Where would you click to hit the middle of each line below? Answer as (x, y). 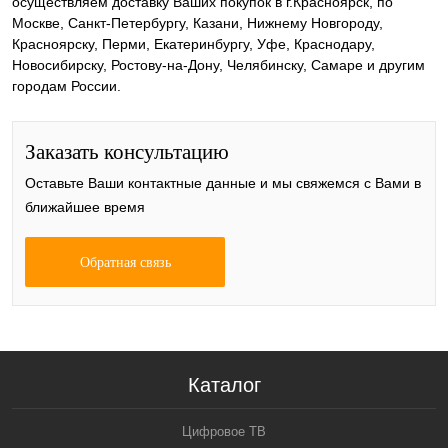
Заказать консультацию (127, 152)
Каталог (224, 385)
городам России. (66, 86)
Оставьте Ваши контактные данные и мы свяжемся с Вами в (223, 183)
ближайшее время (85, 207)
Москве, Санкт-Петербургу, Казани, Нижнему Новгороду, (197, 23)
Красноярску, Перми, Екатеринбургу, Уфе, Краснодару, (193, 44)
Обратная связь (125, 263)
